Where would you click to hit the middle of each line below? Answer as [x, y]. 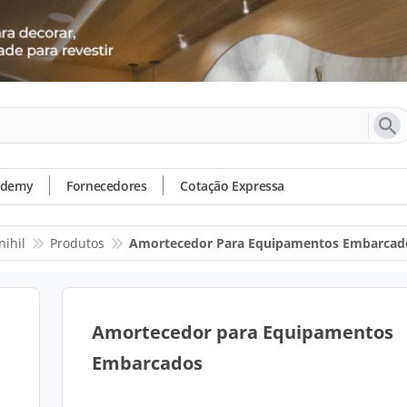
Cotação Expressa [233, 186]
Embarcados [147, 363]
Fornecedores [107, 186]
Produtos [77, 243]
